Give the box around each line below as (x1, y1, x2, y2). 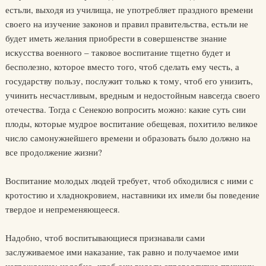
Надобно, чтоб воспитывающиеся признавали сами (5, 232, 205, 244)
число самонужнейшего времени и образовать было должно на (5, 132, 251, 144)
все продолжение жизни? (5, 146, 102, 159)
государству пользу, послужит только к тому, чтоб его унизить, (5, 75, 253, 87)
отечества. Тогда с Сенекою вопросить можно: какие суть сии (5, 103, 246, 116)
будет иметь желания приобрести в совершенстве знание (5, 32, 227, 45)
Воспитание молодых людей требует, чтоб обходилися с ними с (5, 175, 254, 187)
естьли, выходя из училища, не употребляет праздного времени (5, 4, 253, 16)
